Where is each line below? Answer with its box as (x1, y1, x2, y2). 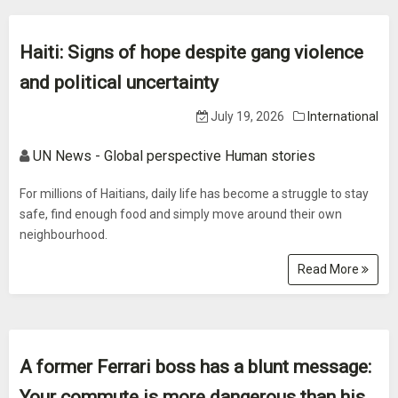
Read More (298, 262, 362, 276)
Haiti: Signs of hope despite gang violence (20, 42, 363, 63)
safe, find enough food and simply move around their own (20, 207, 342, 221)
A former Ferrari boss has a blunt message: (20, 356, 371, 378)
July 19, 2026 (208, 109, 284, 123)
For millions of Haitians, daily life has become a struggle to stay (20, 187, 369, 201)
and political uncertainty (20, 72, 219, 93)
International (307, 109, 378, 123)
